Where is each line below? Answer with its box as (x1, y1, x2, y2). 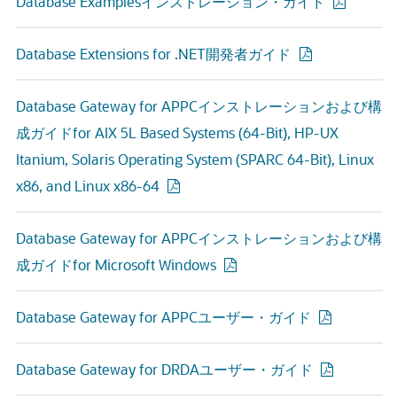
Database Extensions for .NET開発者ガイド (16, 44, 294, 63)
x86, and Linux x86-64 (16, 176, 160, 195)
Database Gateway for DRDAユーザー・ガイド (16, 360, 313, 378)
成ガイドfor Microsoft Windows (16, 255, 216, 274)
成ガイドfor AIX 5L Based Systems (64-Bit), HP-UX (16, 123, 339, 142)
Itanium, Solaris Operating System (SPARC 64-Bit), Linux (16, 150, 374, 168)
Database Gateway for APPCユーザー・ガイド (16, 307, 311, 326)
